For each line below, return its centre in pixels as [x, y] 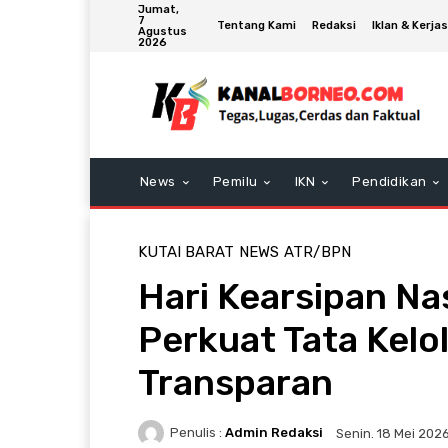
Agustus [162, 31]
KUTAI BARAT [186, 251]
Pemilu [235, 181]
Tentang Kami [256, 25]
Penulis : [196, 433]
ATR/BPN [317, 251]
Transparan [235, 382]
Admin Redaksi [274, 433]
